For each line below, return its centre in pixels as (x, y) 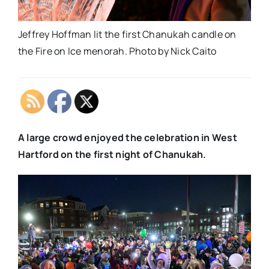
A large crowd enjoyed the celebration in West (127, 138)
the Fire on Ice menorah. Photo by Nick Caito (117, 51)
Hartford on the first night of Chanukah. (112, 155)
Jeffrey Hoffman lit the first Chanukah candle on (127, 35)
